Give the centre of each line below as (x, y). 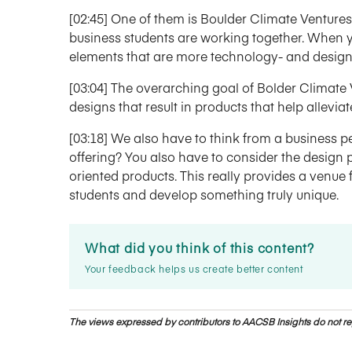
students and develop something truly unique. (204, 194)
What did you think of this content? (200, 248)
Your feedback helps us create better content (194, 269)
